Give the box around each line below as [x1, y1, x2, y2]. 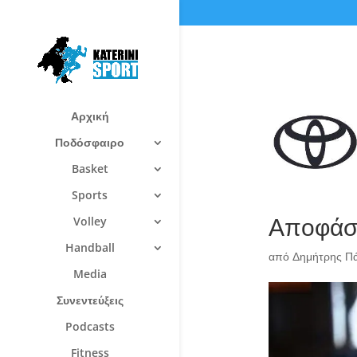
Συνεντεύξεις [56, 292, 124, 308]
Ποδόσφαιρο [55, 134, 124, 150]
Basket [71, 160, 108, 176]
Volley [73, 213, 107, 229]
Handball [65, 239, 115, 255]
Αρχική [70, 108, 109, 124]
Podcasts [65, 318, 115, 334]
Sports [72, 186, 108, 202]
